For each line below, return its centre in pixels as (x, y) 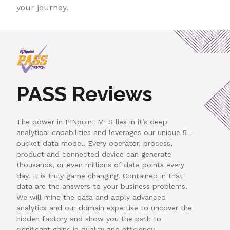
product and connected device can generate (94, 154)
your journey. (43, 7)
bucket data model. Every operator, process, (95, 143)
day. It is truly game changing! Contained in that (100, 175)
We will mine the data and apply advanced (91, 197)
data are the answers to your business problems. (102, 186)
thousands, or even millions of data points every (101, 165)
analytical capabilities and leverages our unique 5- (104, 132)
